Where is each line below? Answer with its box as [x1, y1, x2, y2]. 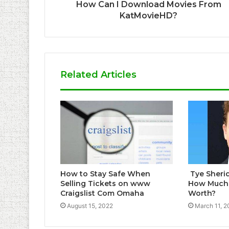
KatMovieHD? [120, 11, 177, 21]
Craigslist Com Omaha [60, 189, 144, 198]
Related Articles [60, 69, 136, 81]
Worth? [188, 189, 216, 198]
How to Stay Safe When [60, 169, 150, 179]
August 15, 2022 [67, 202, 113, 210]
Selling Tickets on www [60, 179, 150, 189]
